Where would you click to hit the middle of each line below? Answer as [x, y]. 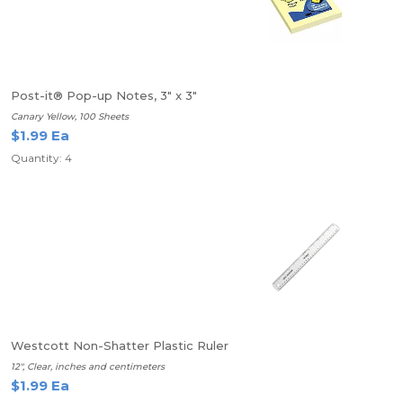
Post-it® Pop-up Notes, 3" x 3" [104, 95]
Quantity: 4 [41, 158]
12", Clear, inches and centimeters [88, 367]
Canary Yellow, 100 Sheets [70, 116]
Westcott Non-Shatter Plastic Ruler [120, 345]
